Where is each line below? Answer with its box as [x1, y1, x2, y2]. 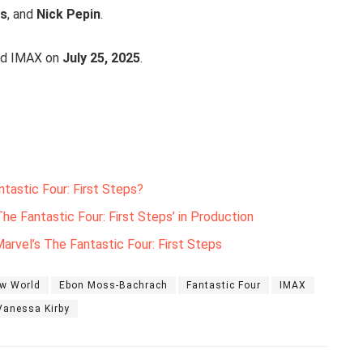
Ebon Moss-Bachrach [59, 279, 168, 291]
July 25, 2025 [62, 49, 140, 66]
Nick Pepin [36, 6, 100, 22]
